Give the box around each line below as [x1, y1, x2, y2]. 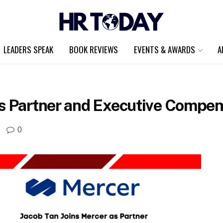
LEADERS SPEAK [3, 43, 53, 56]
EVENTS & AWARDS [134, 43, 195, 56]
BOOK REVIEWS [69, 43, 118, 56]
